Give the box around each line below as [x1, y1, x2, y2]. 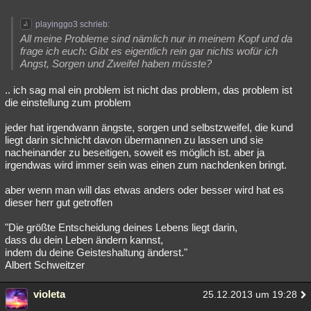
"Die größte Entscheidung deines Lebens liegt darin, [5, 221, 237, 233]
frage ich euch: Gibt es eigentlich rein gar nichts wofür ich [20, 45, 278, 57]
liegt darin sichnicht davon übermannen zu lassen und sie [5, 134, 263, 146]
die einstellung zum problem [5, 96, 131, 108]
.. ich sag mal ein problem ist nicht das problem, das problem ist [5, 84, 292, 96]
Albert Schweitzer [5, 259, 85, 271]
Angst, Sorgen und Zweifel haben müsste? [20, 58, 212, 69]
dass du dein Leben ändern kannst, [5, 234, 163, 246]
